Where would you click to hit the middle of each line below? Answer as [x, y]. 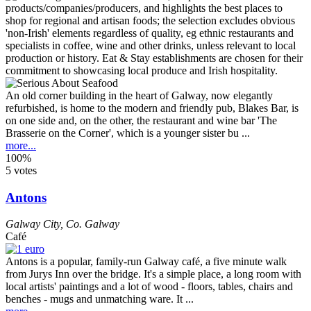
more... [21, 145]
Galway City [33, 224]
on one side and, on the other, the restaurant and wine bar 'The [141, 120]
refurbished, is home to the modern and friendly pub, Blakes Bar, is [152, 108]
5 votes [21, 170]
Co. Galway [93, 224]
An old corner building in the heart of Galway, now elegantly [139, 95]
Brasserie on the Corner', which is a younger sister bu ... [128, 133]
